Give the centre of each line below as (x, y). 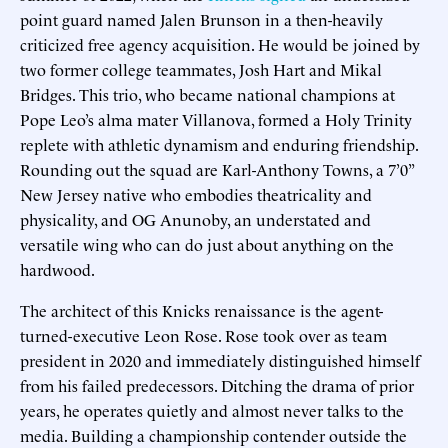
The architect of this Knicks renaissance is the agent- (201, 310)
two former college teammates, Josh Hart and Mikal (201, 69)
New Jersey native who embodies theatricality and (196, 194)
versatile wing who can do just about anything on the (207, 244)
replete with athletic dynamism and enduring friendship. (219, 144)
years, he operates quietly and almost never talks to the (212, 410)
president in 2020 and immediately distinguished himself (220, 360)
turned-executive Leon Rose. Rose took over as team (203, 335)
